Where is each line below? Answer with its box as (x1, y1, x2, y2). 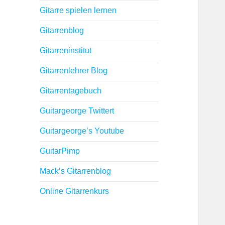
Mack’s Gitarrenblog (40, 167, 111, 176)
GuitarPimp (40, 147, 80, 156)
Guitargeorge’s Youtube (40, 127, 125, 136)
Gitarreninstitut (40, 46, 92, 55)
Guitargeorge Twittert (40, 106, 115, 116)
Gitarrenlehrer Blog (40, 66, 108, 75)
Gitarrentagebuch (40, 86, 102, 95)
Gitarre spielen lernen (40, 6, 117, 15)
